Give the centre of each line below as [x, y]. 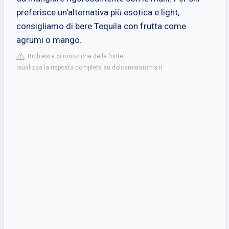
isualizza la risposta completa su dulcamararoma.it [89, 67]
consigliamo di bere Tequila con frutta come [101, 26]
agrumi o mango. [49, 40]
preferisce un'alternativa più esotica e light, [98, 12]
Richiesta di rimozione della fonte [74, 56]
